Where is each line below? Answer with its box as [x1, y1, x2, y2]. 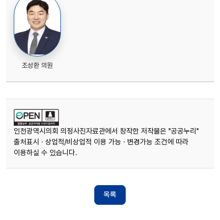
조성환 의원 [22, 61, 53, 69]
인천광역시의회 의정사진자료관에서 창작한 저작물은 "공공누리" [14, 126, 199, 136]
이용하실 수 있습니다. [14, 148, 77, 157]
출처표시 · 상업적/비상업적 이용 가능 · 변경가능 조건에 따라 [14, 137, 189, 146]
